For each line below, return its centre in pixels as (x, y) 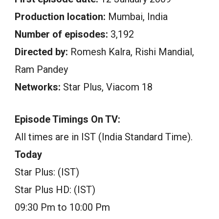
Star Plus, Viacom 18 (107, 87)
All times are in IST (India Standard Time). (104, 137)
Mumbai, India (137, 16)
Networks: (38, 87)
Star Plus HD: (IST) (55, 189)
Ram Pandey (41, 69)
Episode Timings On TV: (67, 119)
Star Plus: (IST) (47, 172)
